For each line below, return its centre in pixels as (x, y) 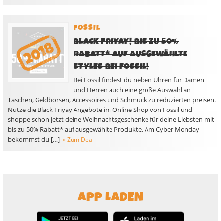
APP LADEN (110, 197)
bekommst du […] (34, 139)
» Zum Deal (78, 139)
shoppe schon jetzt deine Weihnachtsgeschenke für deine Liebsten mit (111, 119)
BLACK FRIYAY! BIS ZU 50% (126, 42)
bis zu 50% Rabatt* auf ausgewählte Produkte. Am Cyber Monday (104, 129)
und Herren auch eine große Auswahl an (132, 90)
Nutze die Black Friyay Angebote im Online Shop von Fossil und (100, 110)
